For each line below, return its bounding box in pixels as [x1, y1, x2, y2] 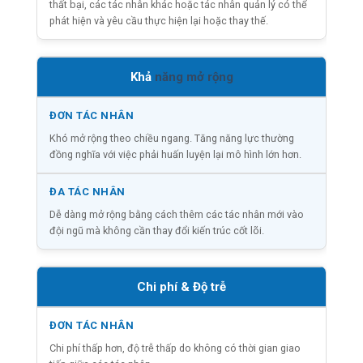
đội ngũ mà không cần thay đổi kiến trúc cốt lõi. [49, 224, 264, 237]
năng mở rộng [154, 69, 233, 84]
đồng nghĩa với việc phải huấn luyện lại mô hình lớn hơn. [49, 147, 301, 160]
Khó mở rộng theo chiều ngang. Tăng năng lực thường [49, 131, 294, 144]
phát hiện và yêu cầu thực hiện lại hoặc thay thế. [49, 14, 268, 27]
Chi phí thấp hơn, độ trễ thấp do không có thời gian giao [49, 341, 301, 354]
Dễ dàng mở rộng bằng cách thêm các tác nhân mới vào [49, 207, 304, 220]
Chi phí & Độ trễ [137, 279, 226, 294]
